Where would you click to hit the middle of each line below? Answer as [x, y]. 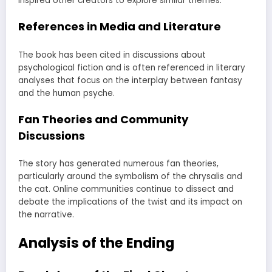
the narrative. [46, 215]
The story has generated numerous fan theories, [118, 164]
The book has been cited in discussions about [112, 55]
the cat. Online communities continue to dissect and [126, 189]
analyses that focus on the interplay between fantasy [130, 80]
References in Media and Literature [120, 27]
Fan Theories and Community [103, 119]
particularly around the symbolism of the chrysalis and [130, 177]
